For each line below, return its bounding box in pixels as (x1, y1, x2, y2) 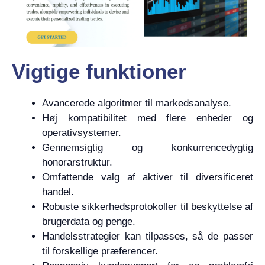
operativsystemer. (42, 127, 121, 138)
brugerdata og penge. (42, 215, 135, 227)
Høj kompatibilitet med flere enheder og (42, 112, 253, 124)
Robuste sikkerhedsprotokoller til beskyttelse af (42, 201, 253, 212)
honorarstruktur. (42, 156, 112, 168)
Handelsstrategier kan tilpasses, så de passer (42, 230, 253, 242)
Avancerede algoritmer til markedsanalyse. (42, 97, 231, 109)
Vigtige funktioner (12, 59, 186, 83)
